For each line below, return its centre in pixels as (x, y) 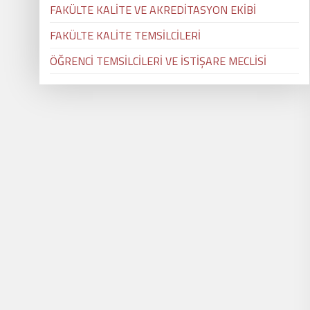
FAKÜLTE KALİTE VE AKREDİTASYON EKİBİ (153, 10)
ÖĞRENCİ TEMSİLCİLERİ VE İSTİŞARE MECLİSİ (158, 61)
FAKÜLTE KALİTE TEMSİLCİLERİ (125, 35)
